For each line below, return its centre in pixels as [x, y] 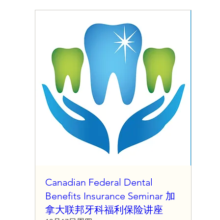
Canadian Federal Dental [99, 182]
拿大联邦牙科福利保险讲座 [104, 209]
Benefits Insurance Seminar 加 [110, 196]
